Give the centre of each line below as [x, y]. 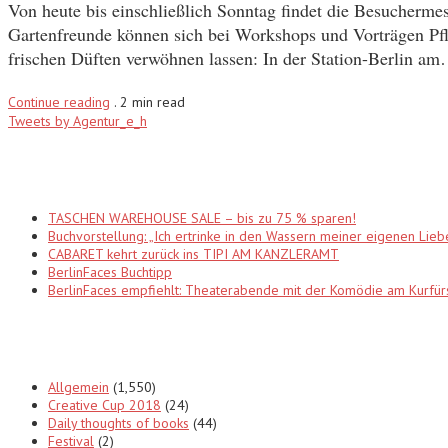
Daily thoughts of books [118, 423]
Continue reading [59, 102]
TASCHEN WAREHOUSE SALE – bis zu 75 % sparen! [202, 218]
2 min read [152, 102]
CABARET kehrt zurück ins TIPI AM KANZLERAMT [193, 254]
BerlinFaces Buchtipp [110, 272]
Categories [63, 339]
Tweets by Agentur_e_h [77, 121]
